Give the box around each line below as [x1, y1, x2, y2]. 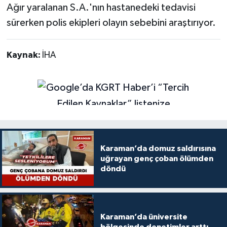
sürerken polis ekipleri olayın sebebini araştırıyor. [6, 18, 216, 28]
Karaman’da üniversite [100, 212, 187, 221]
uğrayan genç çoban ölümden [100, 154, 213, 163]
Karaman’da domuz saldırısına [100, 144, 216, 153]
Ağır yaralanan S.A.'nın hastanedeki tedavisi [6, 3, 196, 13]
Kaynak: [6, 51, 42, 60]
